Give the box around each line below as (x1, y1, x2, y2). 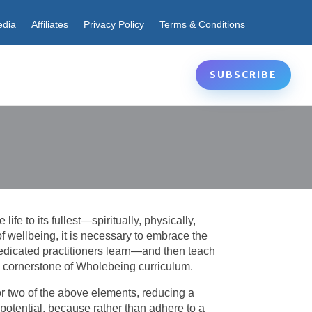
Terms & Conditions (159, 19, 245, 30)
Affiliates (31, 19, 68, 30)
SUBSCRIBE (209, 69, 277, 80)
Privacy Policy (84, 19, 144, 30)
